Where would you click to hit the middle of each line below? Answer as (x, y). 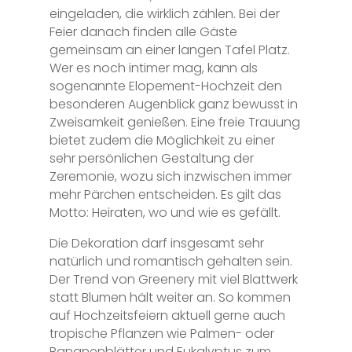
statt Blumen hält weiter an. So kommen (170, 297)
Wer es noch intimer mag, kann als (153, 68)
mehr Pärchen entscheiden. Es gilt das (165, 194)
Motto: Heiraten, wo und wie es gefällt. (165, 212)
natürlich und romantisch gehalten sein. (170, 261)
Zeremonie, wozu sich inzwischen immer (170, 176)
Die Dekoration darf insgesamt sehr (156, 243)
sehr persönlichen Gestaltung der (151, 158)
